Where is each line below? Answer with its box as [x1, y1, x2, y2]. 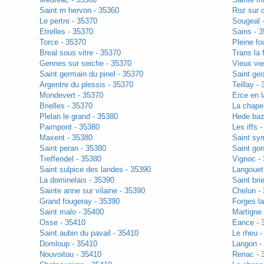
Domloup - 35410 [39, 239, 97, 249]
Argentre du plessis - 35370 [39, 80, 133, 90]
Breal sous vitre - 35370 [39, 48, 121, 58]
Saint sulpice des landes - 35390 [39, 165, 151, 174]
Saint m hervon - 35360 [39, 6, 119, 15]
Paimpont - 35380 [39, 123, 100, 132]
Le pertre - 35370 [39, 16, 97, 26]
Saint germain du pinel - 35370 [39, 70, 143, 79]
